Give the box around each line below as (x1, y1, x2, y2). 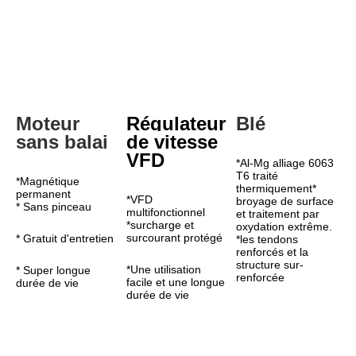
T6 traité (236, 169, 279, 182)
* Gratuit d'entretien (16, 232, 114, 245)
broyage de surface (236, 195, 335, 207)
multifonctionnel (126, 206, 205, 219)
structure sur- (236, 258, 304, 271)
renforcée (236, 271, 285, 284)
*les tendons (236, 233, 299, 246)
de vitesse (126, 131, 218, 153)
